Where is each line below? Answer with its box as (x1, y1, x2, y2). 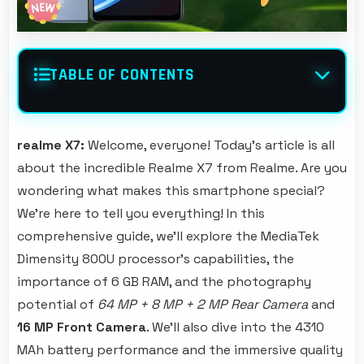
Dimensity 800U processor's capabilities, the (17, 250, 294, 268)
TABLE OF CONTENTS (50, 64, 195, 86)
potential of (17, 296, 97, 314)
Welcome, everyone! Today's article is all (88, 136, 335, 154)
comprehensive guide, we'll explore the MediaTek (17, 227, 319, 245)
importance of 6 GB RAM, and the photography (17, 273, 311, 291)
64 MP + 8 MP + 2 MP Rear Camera (97, 296, 308, 314)
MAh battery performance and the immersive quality (17, 341, 343, 359)
